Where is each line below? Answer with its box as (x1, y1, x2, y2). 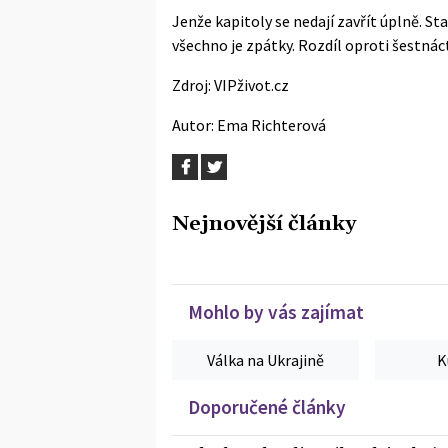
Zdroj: (172, 74, 214, 95)
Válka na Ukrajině (207, 349, 325, 370)
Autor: (172, 114, 217, 135)
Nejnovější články (172, 210, 356, 237)
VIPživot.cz (214, 74, 289, 95)
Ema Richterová (217, 114, 326, 135)
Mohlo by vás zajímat (188, 299, 364, 324)
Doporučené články (188, 394, 346, 419)
